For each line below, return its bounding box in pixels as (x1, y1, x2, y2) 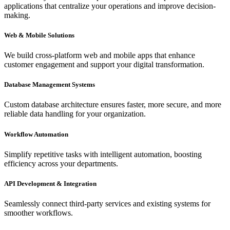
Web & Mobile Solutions (4, 31, 74, 39)
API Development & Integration (4, 179, 97, 187)
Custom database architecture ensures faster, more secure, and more (4, 100, 221, 109)
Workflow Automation (4, 130, 68, 138)
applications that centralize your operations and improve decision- (4, 1, 216, 10)
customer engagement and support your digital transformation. (4, 60, 204, 69)
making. (4, 10, 30, 20)
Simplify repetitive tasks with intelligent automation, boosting (4, 149, 202, 159)
